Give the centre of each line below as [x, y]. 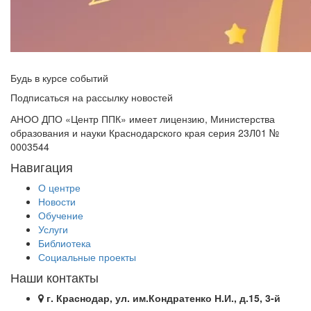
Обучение [61, 215]
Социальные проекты [87, 257]
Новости [57, 201]
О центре [59, 187]
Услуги [53, 229]
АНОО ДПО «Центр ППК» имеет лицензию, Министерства [143, 119]
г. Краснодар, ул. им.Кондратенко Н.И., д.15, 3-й [163, 298]
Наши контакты [54, 277]
